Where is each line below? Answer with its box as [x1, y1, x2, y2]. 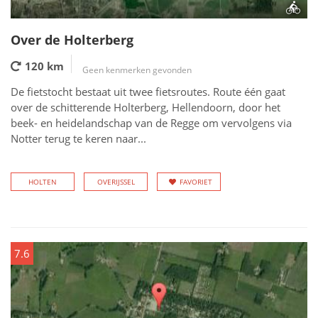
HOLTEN [28, 177, 57, 187]
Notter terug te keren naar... [11, 131, 146, 146]
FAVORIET [180, 177, 212, 187]
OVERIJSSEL [97, 177, 135, 187]
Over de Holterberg [11, 31, 133, 48]
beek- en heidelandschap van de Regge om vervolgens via [11, 116, 292, 130]
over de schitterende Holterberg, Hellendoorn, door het [11, 100, 280, 114]
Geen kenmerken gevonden [82, 64, 192, 76]
